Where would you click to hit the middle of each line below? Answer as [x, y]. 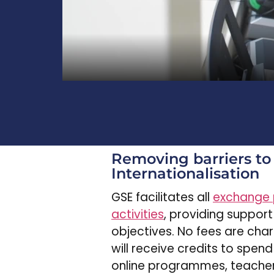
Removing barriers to [191, 159]
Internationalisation [185, 173]
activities [138, 214]
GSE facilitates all [162, 197]
